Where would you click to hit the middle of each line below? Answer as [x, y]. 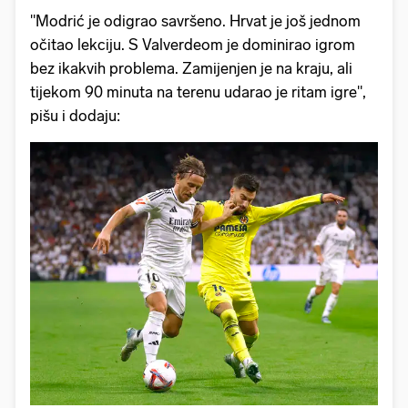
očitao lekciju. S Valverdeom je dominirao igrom [193, 45]
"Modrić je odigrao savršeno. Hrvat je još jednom [195, 21]
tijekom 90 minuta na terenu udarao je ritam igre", [198, 92]
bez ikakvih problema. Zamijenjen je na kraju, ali [191, 69]
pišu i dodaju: [75, 116]
